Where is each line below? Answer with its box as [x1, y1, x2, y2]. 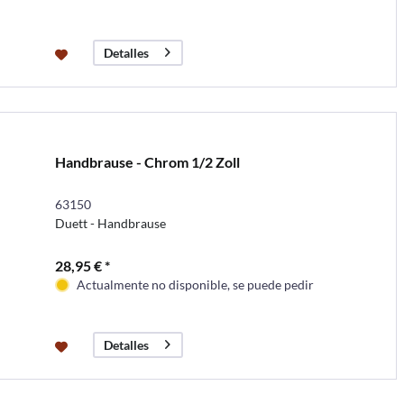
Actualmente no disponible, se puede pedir [76, 276, 314, 292]
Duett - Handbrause [54, 215, 166, 231]
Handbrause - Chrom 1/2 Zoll [54, 152, 240, 170]
